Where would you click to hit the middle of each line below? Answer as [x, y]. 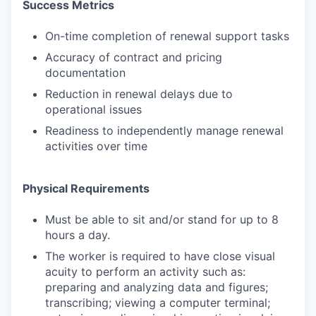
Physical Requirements [86, 188]
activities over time [96, 146]
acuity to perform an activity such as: [145, 272]
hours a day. [78, 235]
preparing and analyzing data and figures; [157, 287]
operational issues [93, 109]
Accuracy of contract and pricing [134, 57]
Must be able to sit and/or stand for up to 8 [162, 219]
